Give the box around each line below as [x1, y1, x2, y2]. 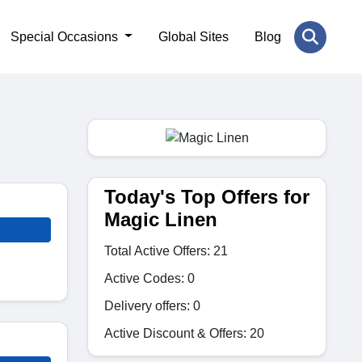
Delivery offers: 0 [104, 298, 200, 313]
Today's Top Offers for [104, 185, 309, 208]
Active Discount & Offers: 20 [104, 326, 264, 340]
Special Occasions [11, 29, 122, 44]
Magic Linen [104, 208, 217, 230]
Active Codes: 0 [104, 271, 195, 285]
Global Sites [158, 29, 229, 44]
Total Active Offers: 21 [104, 243, 228, 258]
